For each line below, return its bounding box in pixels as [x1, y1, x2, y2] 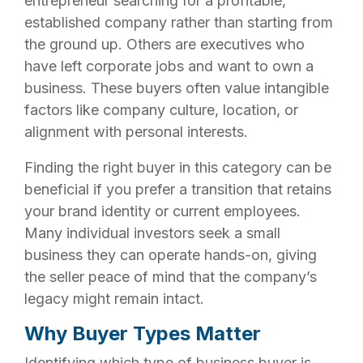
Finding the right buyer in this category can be [24, 159, 331, 176]
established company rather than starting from [24, 14, 333, 31]
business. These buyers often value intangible [24, 79, 329, 96]
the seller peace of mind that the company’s [24, 268, 317, 285]
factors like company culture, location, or [24, 101, 298, 118]
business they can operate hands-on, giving [24, 246, 317, 263]
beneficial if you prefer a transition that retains [24, 181, 331, 198]
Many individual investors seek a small [24, 224, 280, 241]
